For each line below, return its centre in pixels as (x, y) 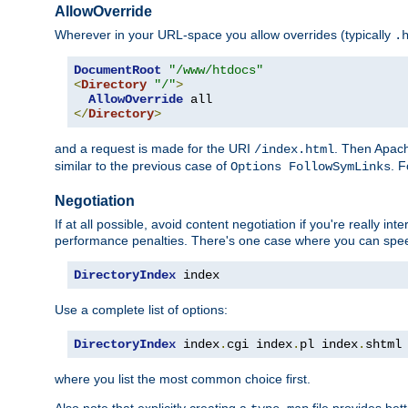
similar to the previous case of (143, 165)
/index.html (294, 149)
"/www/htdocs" (216, 70)
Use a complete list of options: (141, 309)
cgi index (260, 344)
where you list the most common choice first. (183, 378)
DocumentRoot (117, 70)
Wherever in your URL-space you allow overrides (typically (224, 34)
